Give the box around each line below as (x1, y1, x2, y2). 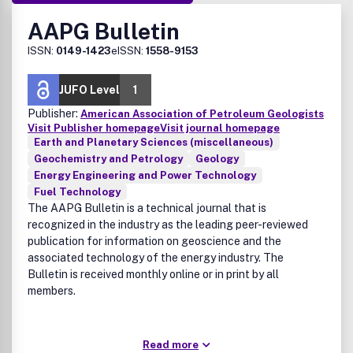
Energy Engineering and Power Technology (34, 169, 256, 181)
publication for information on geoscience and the (28, 235, 281, 247)
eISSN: (111, 45, 146, 57)
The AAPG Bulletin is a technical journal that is (28, 202, 266, 214)
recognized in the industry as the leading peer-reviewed (28, 218, 308, 231)
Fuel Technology (34, 186, 121, 198)
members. (28, 284, 76, 297)
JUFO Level (59, 84, 120, 96)
